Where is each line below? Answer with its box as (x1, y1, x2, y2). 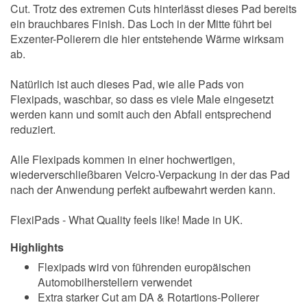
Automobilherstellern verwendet (38, 274, 192, 290)
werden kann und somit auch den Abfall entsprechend (10, 106, 271, 122)
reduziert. (10, 121, 56, 137)
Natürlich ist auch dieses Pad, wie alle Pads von (10, 76, 244, 92)
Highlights (10, 239, 64, 255)
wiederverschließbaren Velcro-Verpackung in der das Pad (10, 167, 290, 182)
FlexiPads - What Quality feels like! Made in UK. (10, 212, 243, 228)
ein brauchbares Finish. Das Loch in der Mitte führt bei (10, 16, 272, 32)
